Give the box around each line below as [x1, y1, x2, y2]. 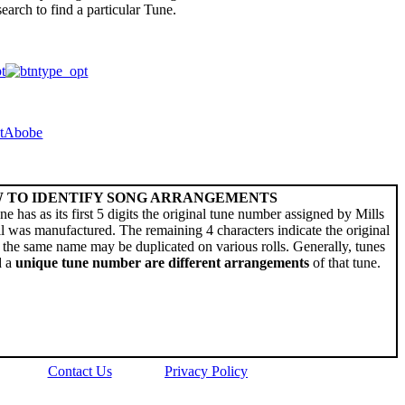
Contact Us [47, 363, 112, 380]
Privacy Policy [165, 363, 248, 380]
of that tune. [308, 255, 381, 271]
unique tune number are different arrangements [14, 255, 309, 271]
